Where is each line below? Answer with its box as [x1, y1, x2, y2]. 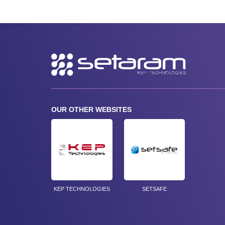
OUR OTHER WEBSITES [51, 105, 132, 114]
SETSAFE [142, 185, 167, 192]
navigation [43, 64, 76, 72]
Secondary [43, 54, 77, 62]
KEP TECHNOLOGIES [53, 185, 110, 192]
